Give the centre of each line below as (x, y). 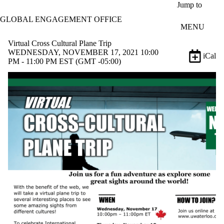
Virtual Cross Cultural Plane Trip (60, 43)
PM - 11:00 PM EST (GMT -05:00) (64, 61)
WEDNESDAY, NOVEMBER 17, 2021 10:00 (83, 52)
